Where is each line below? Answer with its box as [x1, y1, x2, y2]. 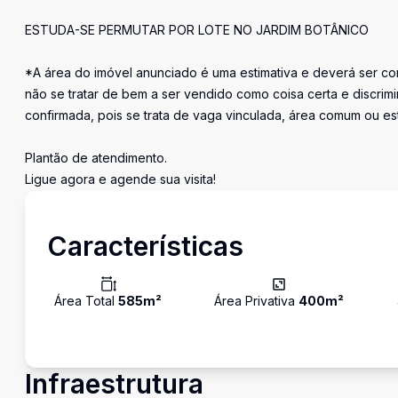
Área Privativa [214, 293, 299, 308]
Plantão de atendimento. [25, 150, 167, 165]
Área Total [54, 293, 118, 308]
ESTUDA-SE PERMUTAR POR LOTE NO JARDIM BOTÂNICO [25, 22, 369, 37]
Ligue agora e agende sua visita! [25, 171, 216, 187]
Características [47, 230, 243, 262]
